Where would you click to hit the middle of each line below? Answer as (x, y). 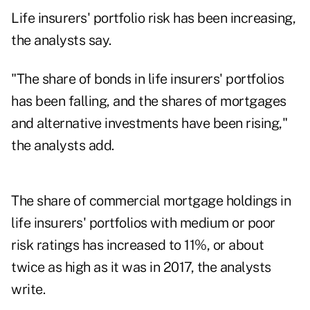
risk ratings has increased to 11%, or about (138, 245)
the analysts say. (61, 40)
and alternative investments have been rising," (149, 124)
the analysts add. (63, 146)
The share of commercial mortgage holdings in (151, 201)
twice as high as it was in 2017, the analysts (141, 267)
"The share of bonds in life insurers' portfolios (147, 79)
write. (28, 290)
